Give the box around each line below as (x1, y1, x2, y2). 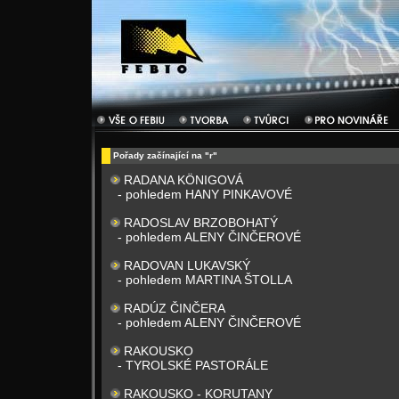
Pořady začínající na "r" (113, 151, 217, 160)
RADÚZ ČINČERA (124, 301, 225, 315)
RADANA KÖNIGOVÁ (124, 173, 243, 187)
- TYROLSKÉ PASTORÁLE (118, 358, 268, 372)
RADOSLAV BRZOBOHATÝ (124, 216, 278, 230)
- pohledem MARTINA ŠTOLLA (118, 273, 292, 287)
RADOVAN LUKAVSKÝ (124, 258, 250, 273)
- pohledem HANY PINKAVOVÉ (118, 187, 292, 201)
